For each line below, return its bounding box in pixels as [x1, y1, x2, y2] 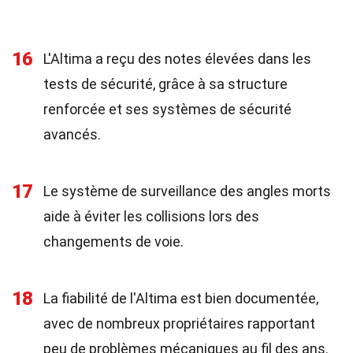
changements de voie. [43, 233, 184, 250]
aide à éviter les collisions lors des [43, 208, 259, 225]
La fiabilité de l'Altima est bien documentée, [43, 290, 318, 307]
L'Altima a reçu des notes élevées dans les [43, 50, 311, 67]
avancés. [43, 126, 101, 143]
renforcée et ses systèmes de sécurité [43, 101, 292, 117]
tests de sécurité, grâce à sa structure [43, 76, 288, 92]
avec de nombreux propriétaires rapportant [43, 315, 315, 332]
